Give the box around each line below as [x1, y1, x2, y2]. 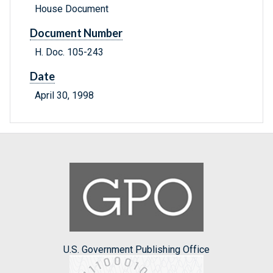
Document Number [30, 26, 122, 40]
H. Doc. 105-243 [35, 46, 104, 58]
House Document [35, 3, 108, 15]
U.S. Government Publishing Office [63, 243, 210, 255]
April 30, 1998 [35, 90, 94, 102]
